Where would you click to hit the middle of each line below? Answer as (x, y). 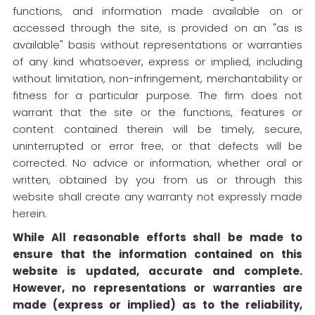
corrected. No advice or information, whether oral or (157, 163)
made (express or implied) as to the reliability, (157, 305)
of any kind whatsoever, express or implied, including (157, 62)
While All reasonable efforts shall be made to (157, 237)
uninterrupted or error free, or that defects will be (157, 146)
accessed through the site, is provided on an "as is (157, 28)
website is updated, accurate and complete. (157, 271)
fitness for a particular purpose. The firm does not (157, 95)
